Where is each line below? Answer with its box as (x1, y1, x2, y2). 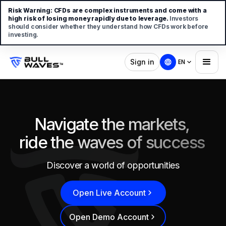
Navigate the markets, (34, 114, 190, 134)
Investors (169, 15, 199, 22)
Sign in (130, 58, 155, 66)
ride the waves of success (19, 132, 205, 152)
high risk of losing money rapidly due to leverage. (8, 15, 169, 22)
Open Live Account (72, 187, 146, 198)
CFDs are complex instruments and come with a (53, 7, 207, 14)
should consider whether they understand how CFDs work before (8, 23, 209, 30)
